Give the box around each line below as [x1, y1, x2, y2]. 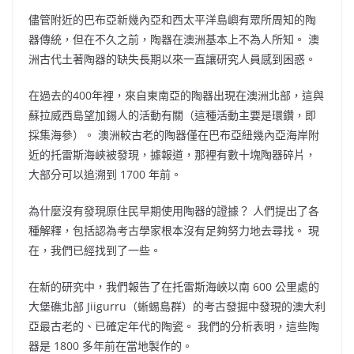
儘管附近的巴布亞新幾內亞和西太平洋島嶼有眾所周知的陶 [28, 12, 316, 28]
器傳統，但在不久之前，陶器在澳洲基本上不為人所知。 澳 [28, 32, 319, 47]
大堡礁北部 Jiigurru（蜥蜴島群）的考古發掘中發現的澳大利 [28, 299, 326, 314]
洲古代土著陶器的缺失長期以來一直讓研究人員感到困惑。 [28, 51, 316, 67]
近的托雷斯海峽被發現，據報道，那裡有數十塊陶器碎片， [28, 147, 316, 163]
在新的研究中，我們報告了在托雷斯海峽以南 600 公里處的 [28, 279, 319, 295]
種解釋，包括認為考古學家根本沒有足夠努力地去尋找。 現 [28, 223, 319, 239]
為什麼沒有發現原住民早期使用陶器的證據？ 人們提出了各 [28, 203, 319, 219]
